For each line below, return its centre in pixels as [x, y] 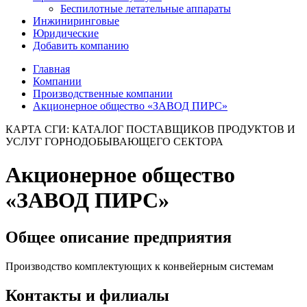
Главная [51, 69]
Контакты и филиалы [87, 295]
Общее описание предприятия [119, 237]
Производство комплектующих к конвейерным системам [139, 266]
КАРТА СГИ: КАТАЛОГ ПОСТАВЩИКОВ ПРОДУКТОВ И [150, 129]
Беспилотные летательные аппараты [146, 9]
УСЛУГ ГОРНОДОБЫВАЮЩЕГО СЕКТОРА [114, 142]
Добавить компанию [81, 46]
